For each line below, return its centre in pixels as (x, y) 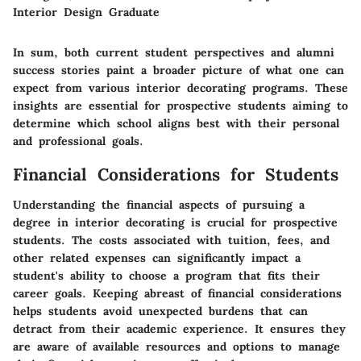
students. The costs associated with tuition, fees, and (171, 240)
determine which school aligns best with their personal (176, 123)
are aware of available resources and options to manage (176, 346)
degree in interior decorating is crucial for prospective (175, 222)
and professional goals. (78, 141)
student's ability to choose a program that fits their (166, 276)
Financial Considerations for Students (176, 174)
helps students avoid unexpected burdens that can (160, 311)
